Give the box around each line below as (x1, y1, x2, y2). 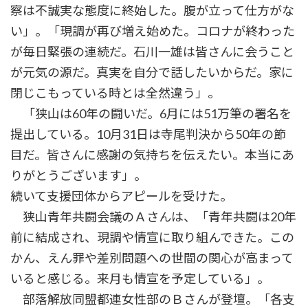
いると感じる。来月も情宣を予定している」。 (10, 271, 269, 287)
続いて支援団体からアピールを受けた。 (10, 188, 232, 204)
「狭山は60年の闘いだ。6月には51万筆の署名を (10, 106, 291, 122)
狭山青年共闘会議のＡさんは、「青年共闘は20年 (10, 209, 296, 225)
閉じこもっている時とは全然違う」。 (10, 85, 220, 101)
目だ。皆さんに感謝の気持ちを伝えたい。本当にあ (10, 147, 294, 163)
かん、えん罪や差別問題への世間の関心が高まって (10, 250, 294, 266)
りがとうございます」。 (10, 168, 146, 184)
